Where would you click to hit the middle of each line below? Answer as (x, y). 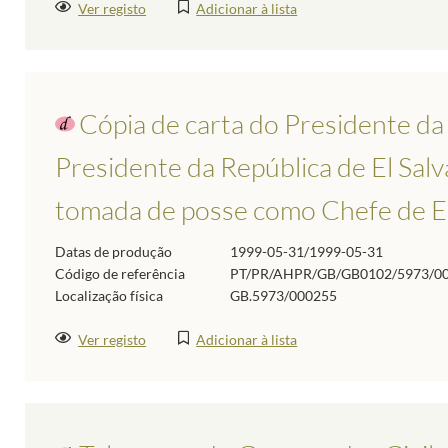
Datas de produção (113, 252)
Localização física (109, 296)
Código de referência (120, 274)
